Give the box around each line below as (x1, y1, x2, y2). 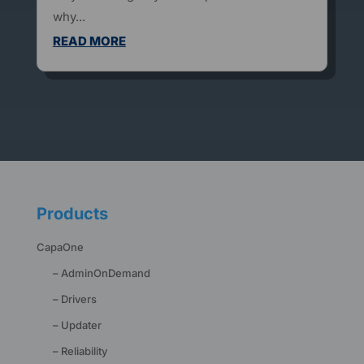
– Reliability (52, 344, 107, 358)
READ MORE (52, 33, 126, 50)
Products (36, 204, 108, 224)
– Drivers (52, 292, 97, 306)
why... (52, 9, 85, 25)
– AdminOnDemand (52, 266, 150, 280)
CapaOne (36, 240, 84, 254)
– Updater (52, 318, 102, 332)
